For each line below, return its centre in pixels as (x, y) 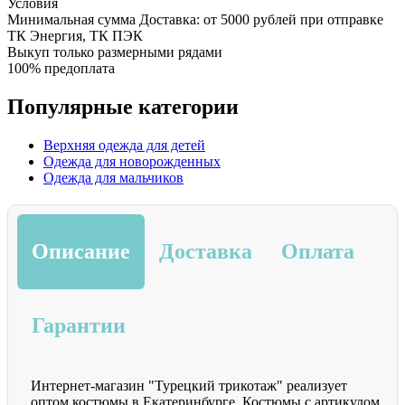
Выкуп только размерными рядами (115, 52)
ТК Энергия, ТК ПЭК (75, 35)
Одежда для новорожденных (132, 161)
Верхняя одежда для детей (124, 145)
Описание (81, 251)
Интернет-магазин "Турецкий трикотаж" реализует (189, 386)
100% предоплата (61, 68)
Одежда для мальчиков (113, 177)
